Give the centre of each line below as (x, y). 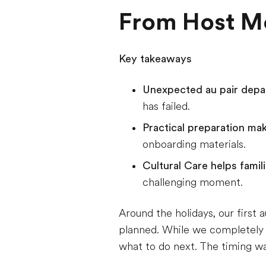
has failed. (166, 106)
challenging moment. (193, 182)
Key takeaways (155, 59)
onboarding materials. (194, 144)
